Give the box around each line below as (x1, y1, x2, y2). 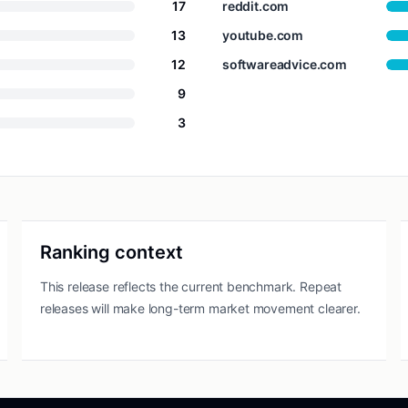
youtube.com (222, 27, 304, 43)
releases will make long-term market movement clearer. (40, 301, 361, 316)
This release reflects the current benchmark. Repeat (40, 279, 342, 294)
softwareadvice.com (222, 56, 347, 72)
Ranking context (40, 241, 183, 263)
